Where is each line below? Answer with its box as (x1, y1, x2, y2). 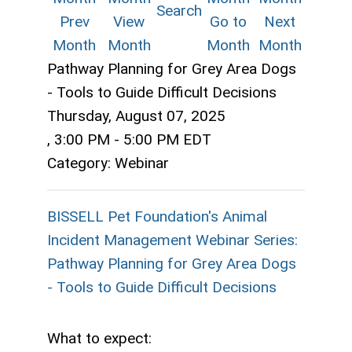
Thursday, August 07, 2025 (47, 106, 225, 125)
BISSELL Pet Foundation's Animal (47, 207, 267, 225)
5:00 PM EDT (123, 130, 211, 148)
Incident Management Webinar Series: (47, 230, 298, 249)
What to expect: (47, 328, 152, 347)
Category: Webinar (47, 153, 169, 172)
